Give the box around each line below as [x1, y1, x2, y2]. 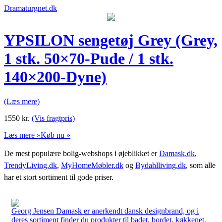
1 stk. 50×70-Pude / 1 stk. [4, 50, 173, 68]
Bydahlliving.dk [135, 161, 186, 169]
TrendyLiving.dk [4, 161, 57, 169]
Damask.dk [159, 149, 195, 158]
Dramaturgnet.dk [4, 4, 57, 12]
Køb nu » [41, 130, 70, 139]
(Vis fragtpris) [32, 113, 75, 122]
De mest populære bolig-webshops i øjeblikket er [4, 149, 159, 158]
